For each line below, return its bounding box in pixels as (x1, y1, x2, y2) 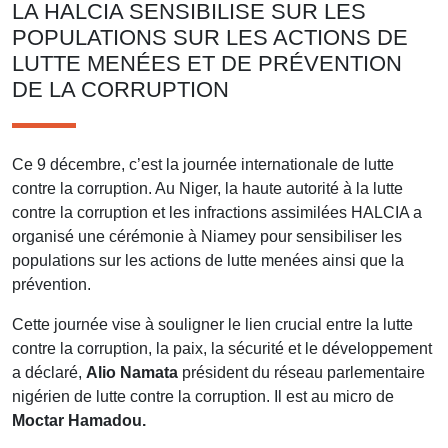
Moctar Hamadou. (12, 411, 146, 429)
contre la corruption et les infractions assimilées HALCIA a (12, 203, 422, 221)
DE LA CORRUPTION (12, 76, 229, 102)
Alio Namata (86, 363, 178, 381)
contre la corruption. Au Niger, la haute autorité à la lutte (12, 179, 403, 197)
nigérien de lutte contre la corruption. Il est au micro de (12, 387, 394, 405)
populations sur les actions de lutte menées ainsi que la (12, 251, 404, 269)
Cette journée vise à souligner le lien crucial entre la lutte (12, 315, 413, 333)
